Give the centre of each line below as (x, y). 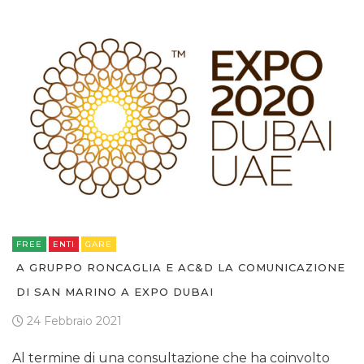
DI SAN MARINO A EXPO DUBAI (115, 292)
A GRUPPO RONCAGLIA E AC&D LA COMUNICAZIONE (181, 268)
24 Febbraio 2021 (73, 321)
